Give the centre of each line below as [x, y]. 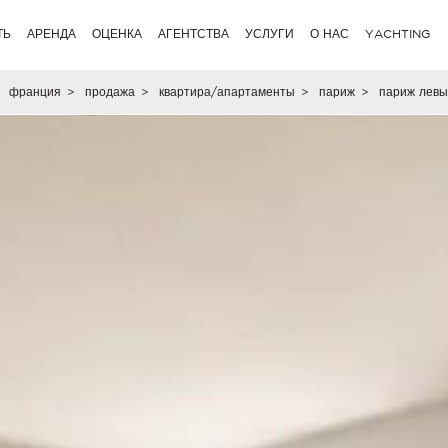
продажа [109, 91]
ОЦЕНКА [117, 33]
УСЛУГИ [270, 33]
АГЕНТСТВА [194, 33]
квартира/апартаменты [226, 91]
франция [34, 91]
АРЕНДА [52, 33]
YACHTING [398, 33]
